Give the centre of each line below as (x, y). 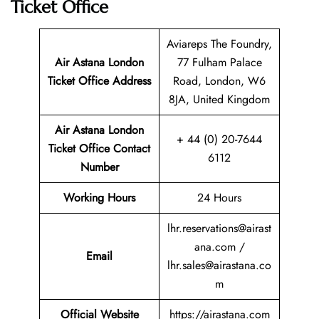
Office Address (115, 81)
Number (99, 167)
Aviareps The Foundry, (219, 44)
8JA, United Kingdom (219, 100)
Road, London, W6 (219, 81)
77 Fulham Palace (219, 63)
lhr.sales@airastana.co (219, 266)
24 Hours (219, 198)
